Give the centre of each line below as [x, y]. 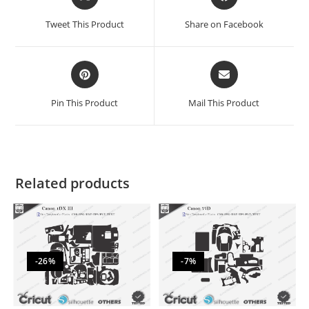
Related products [73, 183]
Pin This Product [85, 102]
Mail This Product [224, 102]
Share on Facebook [224, 24]
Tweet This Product [84, 24]
